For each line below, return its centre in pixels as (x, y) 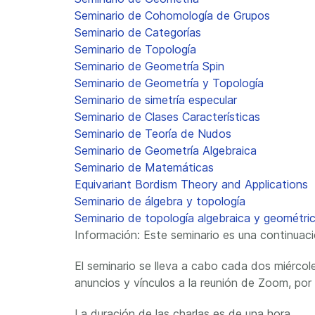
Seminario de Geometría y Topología (169, 83)
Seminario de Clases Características (167, 117)
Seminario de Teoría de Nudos (153, 134)
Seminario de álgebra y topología (160, 201)
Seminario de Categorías (138, 32)
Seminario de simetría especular (156, 100)
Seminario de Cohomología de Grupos (172, 15)
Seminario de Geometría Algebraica (166, 150)
